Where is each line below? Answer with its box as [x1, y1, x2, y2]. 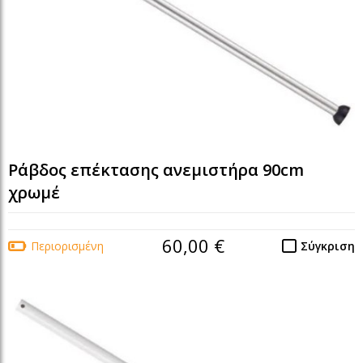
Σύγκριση [301, 237, 355, 254]
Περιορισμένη [31, 237, 104, 254]
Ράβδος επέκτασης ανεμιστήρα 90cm [8, 158, 304, 181]
